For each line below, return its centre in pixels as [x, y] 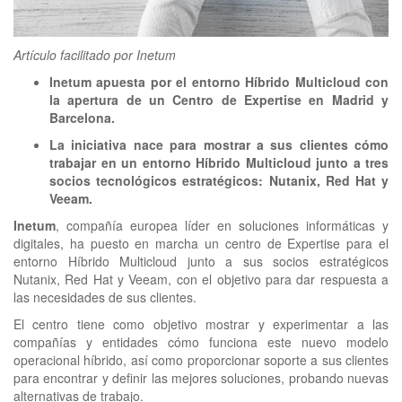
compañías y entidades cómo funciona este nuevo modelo [201, 342]
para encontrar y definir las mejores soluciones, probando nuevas [201, 378]
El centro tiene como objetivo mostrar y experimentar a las [201, 324]
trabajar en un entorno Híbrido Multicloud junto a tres [219, 163]
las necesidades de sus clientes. [105, 297]
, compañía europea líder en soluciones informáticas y [222, 226]
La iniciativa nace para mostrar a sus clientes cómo [219, 145]
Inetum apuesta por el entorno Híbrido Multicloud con [219, 82]
